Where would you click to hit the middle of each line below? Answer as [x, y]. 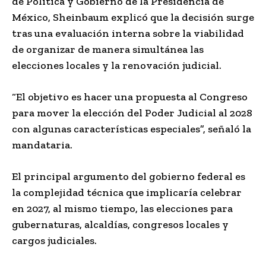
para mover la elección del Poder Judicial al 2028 [132, 113]
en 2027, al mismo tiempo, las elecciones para [122, 208]
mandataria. [42, 145]
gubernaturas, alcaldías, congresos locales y [120, 224]
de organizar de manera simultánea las [108, 49]
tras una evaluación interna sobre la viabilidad [128, 33]
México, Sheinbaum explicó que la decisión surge [133, 17]
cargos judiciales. [54, 240]
